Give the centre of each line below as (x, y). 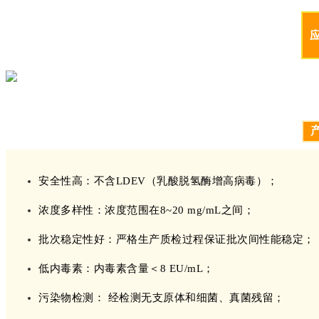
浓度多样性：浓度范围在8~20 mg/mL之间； (146, 210)
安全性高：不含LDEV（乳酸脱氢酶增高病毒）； (158, 181)
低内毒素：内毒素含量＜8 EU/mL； (126, 268)
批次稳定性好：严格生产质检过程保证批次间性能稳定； (177, 239)
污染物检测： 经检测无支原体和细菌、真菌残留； (162, 297)
